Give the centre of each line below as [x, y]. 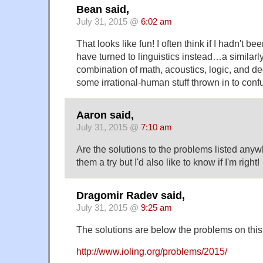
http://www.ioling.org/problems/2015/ [152, 251]
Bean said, [103, 10]
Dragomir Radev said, [131, 195]
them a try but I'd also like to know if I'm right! [168, 162]
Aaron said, [105, 115]
